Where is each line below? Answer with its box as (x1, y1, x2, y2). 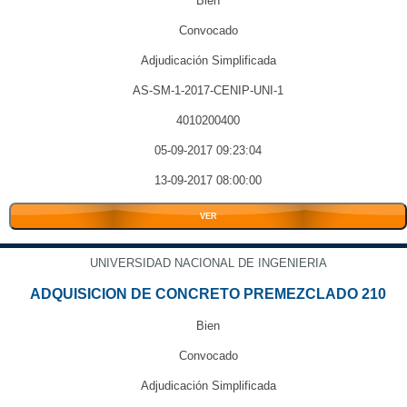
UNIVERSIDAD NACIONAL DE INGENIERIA (89, 256, 327, 270)
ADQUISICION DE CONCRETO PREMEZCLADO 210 (30, 286, 386, 302)
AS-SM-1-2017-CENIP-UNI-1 (133, 84, 283, 97)
